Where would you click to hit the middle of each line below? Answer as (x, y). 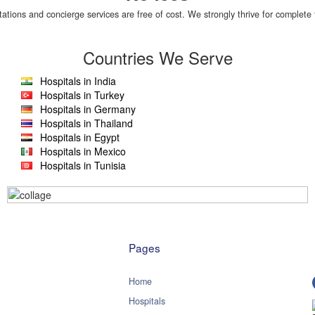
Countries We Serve (157, 57)
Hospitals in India (78, 81)
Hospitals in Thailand (86, 123)
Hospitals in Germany (88, 109)
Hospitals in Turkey (82, 95)
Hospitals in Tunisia (83, 165)
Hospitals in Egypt (80, 137)
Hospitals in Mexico (83, 151)
